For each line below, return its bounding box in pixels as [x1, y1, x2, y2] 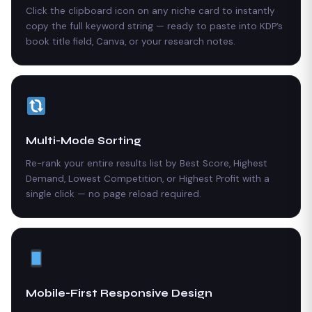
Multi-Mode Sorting [26, 134, 141, 147]
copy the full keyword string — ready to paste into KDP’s [26, 19, 283, 32]
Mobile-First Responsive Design [26, 286, 212, 299]
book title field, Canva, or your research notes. [26, 35, 235, 47]
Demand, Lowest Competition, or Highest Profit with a [26, 172, 270, 185]
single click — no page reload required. [26, 187, 201, 200]
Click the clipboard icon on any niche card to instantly [26, 4, 275, 17]
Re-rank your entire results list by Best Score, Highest [26, 157, 267, 169]
